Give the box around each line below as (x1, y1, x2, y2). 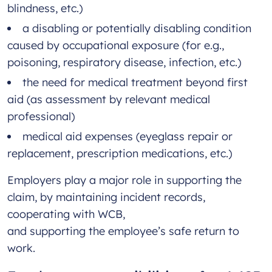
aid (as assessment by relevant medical (7, 92, 210, 107)
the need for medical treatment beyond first (22, 75, 248, 90)
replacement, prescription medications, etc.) (7, 146, 235, 161)
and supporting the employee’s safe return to (7, 224, 239, 239)
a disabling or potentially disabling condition (22, 21, 251, 36)
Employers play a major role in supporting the (7, 173, 242, 188)
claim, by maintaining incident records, (7, 190, 205, 205)
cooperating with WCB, (7, 207, 125, 222)
